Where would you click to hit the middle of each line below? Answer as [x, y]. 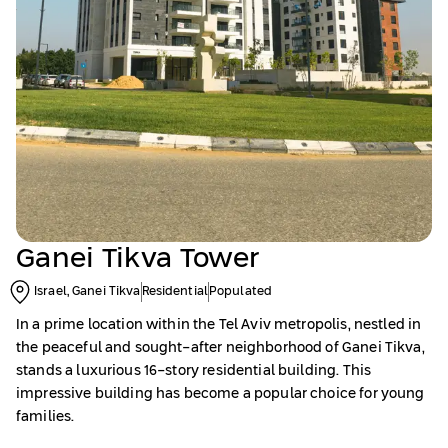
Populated [240, 292]
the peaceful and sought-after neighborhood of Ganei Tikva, [220, 348]
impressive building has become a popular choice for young [220, 394]
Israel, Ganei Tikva [87, 292]
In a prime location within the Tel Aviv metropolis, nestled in [219, 325]
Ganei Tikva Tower [138, 259]
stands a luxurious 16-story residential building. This [194, 371]
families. [45, 417]
